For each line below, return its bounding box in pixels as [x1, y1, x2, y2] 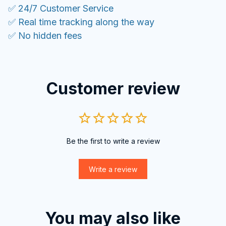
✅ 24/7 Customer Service [8, 3, 114, 14]
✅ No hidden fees [8, 30, 82, 41]
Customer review [46, 79, 180, 99]
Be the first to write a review [66, 137, 160, 146]
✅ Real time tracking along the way [8, 16, 154, 27]
